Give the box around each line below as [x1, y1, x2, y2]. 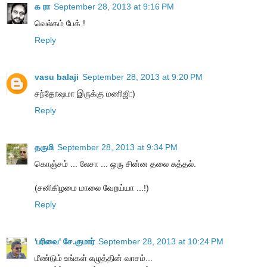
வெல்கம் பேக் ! [35, 18, 85, 29]
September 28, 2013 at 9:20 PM [82, 72, 203, 82]
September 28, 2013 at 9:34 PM [57, 142, 178, 153]
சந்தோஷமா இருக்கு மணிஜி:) [35, 89, 135, 99]
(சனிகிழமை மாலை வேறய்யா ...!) [35, 183, 149, 193]
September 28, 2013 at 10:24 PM [98, 237, 223, 247]
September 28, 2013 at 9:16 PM [54, 2, 174, 12]
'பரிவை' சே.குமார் [35, 237, 95, 247]
